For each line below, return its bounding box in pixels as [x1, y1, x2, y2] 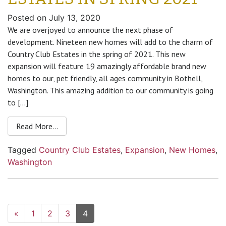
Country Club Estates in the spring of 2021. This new [8, 49, 186, 59]
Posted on [8, 13, 49, 23]
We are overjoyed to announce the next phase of [8, 25, 173, 35]
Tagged [8, 145, 39, 155]
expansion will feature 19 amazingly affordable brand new [8, 61, 206, 71]
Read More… [16, 121, 58, 131]
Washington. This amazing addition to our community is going [8, 85, 213, 95]
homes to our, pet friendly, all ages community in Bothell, [8, 73, 202, 83]
